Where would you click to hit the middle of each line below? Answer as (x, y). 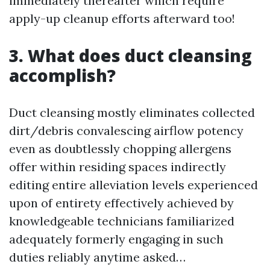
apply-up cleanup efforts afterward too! (122, 19)
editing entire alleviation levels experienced (133, 185)
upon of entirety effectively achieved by (121, 203)
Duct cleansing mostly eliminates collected (132, 113)
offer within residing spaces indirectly (118, 167)
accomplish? (62, 76)
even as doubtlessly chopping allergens (120, 149)
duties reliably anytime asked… (97, 257)
